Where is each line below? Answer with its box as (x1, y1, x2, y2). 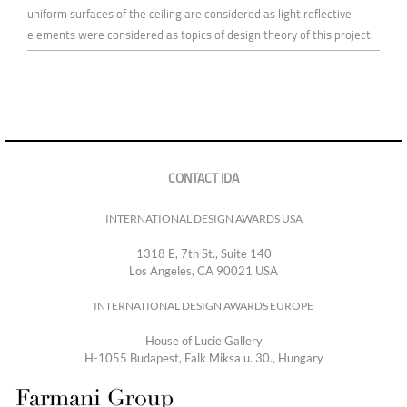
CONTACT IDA (168, 165, 239, 190)
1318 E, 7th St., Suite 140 (135, 245, 272, 261)
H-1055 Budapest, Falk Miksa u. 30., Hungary (84, 350, 323, 365)
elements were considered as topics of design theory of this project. (27, 23, 373, 45)
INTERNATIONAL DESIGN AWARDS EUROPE (94, 298, 313, 313)
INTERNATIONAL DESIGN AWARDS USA (104, 211, 303, 225)
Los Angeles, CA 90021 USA (129, 263, 278, 278)
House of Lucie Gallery (144, 333, 263, 348)
